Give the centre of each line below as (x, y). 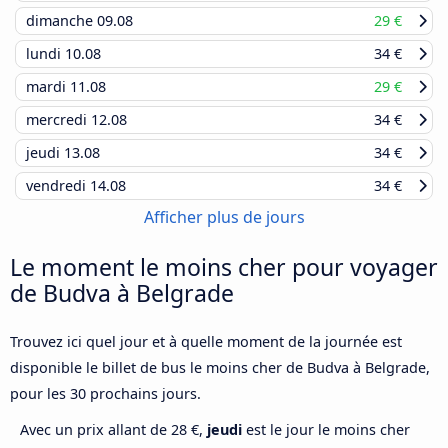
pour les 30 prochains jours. (105, 393)
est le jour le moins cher (326, 429)
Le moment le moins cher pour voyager (224, 266)
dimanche (61, 20)
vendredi (58, 185)
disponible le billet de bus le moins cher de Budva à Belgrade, (220, 367)
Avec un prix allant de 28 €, (113, 429)
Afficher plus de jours (224, 216)
